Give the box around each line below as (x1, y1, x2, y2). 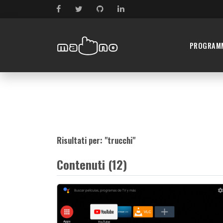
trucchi (108, 134, 132, 147)
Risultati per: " (57, 134, 108, 147)
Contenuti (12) (57, 155, 127, 174)
